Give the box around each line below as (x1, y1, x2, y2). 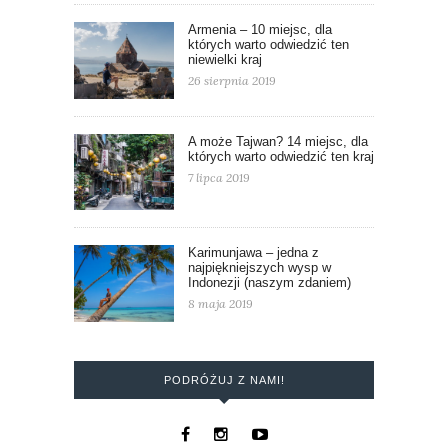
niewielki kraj (188, 51, 262, 67)
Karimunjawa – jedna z (188, 245, 319, 261)
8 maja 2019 (188, 296, 253, 312)
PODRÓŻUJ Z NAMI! (163, 374, 285, 387)
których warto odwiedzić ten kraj (188, 148, 374, 164)
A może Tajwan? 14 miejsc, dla (188, 133, 368, 149)
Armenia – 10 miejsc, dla (188, 21, 332, 37)
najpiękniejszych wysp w (188, 260, 331, 276)
